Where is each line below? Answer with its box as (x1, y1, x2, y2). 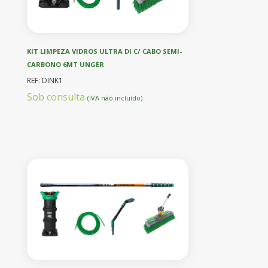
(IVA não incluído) (87, 93, 142, 102)
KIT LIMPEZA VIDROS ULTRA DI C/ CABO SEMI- (27, 46, 182, 56)
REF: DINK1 (27, 75, 63, 86)
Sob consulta (27, 90, 87, 103)
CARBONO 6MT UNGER (27, 59, 104, 69)
